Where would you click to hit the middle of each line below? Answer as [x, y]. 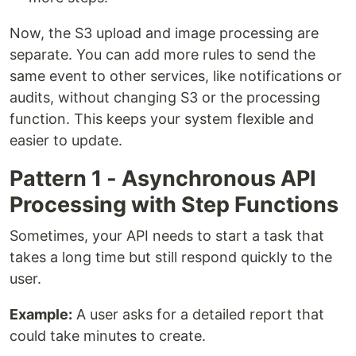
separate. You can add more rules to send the [163, 55]
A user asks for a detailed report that [198, 315]
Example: [41, 315]
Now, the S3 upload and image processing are [164, 33]
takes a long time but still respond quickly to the [171, 257]
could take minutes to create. [108, 336]
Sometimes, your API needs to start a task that [167, 236]
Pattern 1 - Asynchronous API [163, 179]
